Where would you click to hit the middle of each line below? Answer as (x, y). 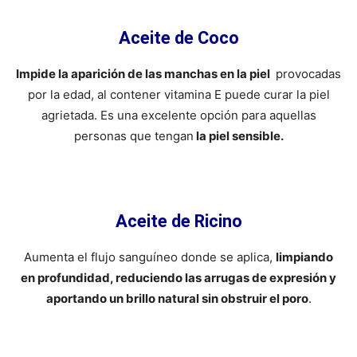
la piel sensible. (238, 135)
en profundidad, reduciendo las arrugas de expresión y (178, 277)
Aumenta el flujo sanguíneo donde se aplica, (150, 257)
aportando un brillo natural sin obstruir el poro (177, 298)
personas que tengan (133, 135)
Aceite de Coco (178, 37)
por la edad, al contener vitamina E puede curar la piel (178, 94)
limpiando (304, 257)
